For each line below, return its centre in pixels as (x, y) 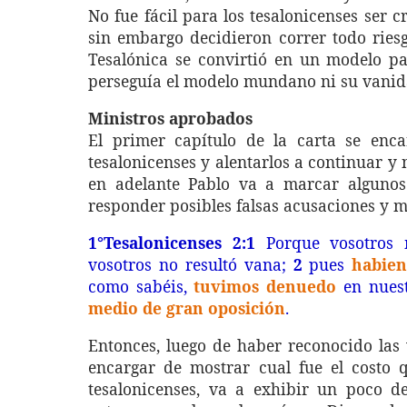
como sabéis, (141, 286)
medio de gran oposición (187, 308)
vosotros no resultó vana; (191, 264)
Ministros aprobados (170, 118)
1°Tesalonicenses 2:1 (172, 243)
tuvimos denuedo (265, 286)
